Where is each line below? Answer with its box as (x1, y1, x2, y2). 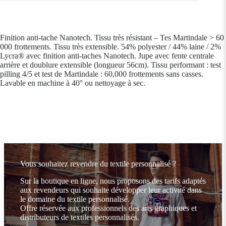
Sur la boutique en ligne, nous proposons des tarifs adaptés (20, 177, 206, 186)
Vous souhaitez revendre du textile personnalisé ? (20, 159, 176, 168)
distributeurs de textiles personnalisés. (20, 213, 139, 222)
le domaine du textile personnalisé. (20, 195, 130, 204)
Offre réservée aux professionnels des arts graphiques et (20, 204, 197, 213)
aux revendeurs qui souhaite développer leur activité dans (20, 186, 202, 195)
